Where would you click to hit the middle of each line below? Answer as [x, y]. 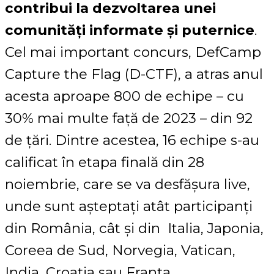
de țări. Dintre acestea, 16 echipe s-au [132, 140]
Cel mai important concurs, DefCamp [133, 52]
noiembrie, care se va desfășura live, [128, 184]
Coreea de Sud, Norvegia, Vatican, [120, 250]
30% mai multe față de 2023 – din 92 [129, 118]
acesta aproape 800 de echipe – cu [124, 96]
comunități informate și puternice [130, 30]
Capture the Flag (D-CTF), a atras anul [134, 74]
